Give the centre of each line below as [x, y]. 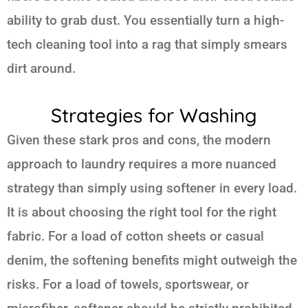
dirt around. [41, 68]
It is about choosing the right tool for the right [142, 212]
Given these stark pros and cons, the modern [139, 140]
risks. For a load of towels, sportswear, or [128, 284]
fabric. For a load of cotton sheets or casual [135, 236]
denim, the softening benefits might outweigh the [152, 260]
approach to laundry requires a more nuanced [142, 164]
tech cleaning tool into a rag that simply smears [147, 44]
